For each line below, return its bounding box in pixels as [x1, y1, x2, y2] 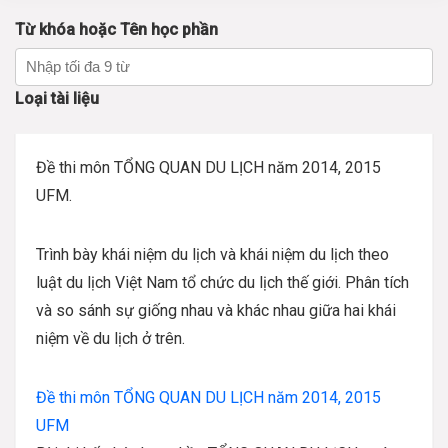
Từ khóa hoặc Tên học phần [15, 20, 218, 39]
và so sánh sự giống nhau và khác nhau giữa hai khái [36, 301, 396, 320]
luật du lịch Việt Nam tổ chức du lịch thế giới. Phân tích [36, 273, 409, 292]
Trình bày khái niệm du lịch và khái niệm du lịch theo [36, 245, 389, 264]
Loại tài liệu [15, 89, 99, 108]
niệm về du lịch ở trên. [36, 329, 185, 348]
